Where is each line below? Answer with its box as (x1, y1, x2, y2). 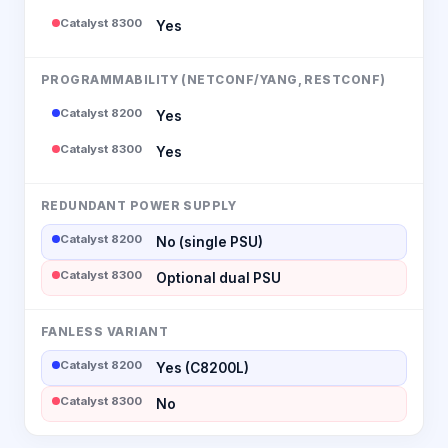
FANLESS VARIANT (41, 324, 169, 339)
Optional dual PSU (156, 269, 281, 286)
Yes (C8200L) (156, 359, 249, 376)
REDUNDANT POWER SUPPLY (41, 198, 237, 213)
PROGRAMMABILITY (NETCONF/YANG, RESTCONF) (41, 72, 386, 87)
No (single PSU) (156, 233, 263, 250)
